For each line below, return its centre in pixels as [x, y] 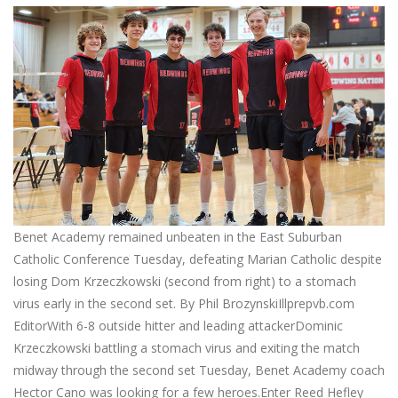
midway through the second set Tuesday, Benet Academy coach [199, 370]
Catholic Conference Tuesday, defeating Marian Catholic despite [198, 259]
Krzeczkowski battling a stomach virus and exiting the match [187, 347]
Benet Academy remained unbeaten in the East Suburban [178, 236]
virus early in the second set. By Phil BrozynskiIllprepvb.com [184, 303]
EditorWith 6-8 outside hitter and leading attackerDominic [178, 325]
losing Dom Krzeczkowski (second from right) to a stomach [185, 281]
